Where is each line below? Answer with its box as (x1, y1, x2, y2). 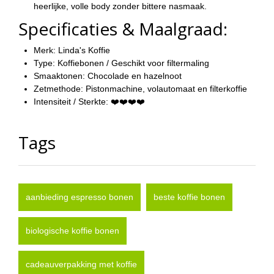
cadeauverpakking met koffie (26, 259, 137, 270)
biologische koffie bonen (26, 226, 119, 236)
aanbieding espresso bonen (26, 192, 133, 202)
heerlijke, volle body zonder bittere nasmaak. (34, 1, 207, 12)
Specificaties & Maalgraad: (18, 17, 228, 41)
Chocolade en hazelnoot (85, 71, 182, 81)
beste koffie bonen (154, 192, 225, 202)
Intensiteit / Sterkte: (34, 97, 108, 107)
